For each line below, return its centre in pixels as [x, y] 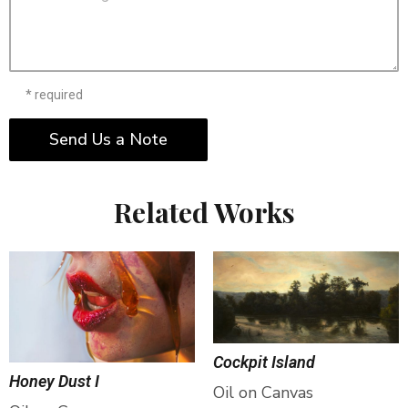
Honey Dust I [54, 382]
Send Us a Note [108, 140]
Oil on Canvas [263, 393]
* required [54, 94]
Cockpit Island [264, 362]
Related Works [204, 212]
